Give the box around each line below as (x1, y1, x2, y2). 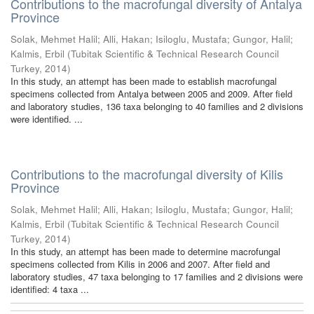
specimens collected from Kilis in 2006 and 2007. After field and (11, 257, 270, 271)
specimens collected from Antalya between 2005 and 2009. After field (11, 87, 292, 100)
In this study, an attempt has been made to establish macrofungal (11, 74, 277, 88)
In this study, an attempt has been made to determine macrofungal (11, 245, 280, 258)
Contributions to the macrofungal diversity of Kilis (11, 165, 283, 183)
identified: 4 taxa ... (11, 282, 89, 296)
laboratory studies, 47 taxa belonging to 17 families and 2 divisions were (11, 270, 303, 283)
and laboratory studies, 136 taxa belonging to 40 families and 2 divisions (11, 100, 303, 113)
